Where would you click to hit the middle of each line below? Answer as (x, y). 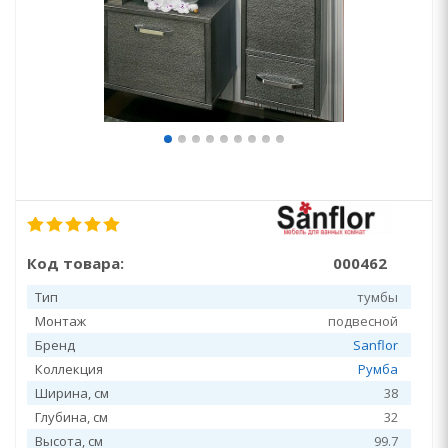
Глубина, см (71, 417)
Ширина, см (72, 393)
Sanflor (375, 345)
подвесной (363, 321)
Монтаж (60, 321)
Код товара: (75, 263)
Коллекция (69, 369)
